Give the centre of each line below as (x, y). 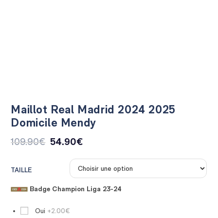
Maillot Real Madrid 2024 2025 (93, 109)
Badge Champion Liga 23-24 (75, 189)
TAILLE (21, 170)
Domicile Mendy (54, 122)
